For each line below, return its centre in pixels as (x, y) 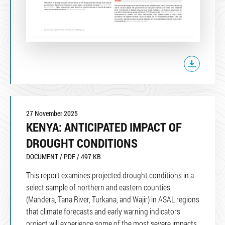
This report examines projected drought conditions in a (110, 175)
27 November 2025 (52, 113)
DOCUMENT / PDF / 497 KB (64, 156)
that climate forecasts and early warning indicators (103, 211)
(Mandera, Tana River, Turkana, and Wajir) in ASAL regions (113, 199)
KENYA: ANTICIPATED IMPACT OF (104, 127)
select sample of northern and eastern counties (98, 187)
